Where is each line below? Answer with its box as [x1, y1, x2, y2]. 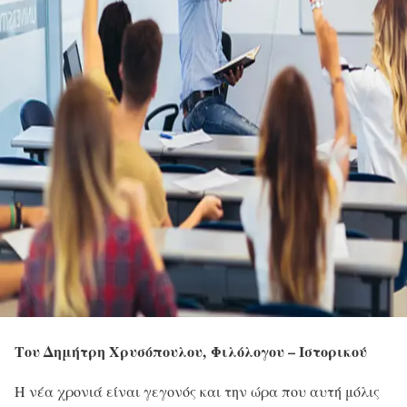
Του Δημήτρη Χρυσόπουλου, [15, 341, 211, 362]
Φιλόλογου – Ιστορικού [211, 341, 367, 362]
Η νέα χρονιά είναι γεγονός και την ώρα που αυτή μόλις [15, 382, 380, 402]
